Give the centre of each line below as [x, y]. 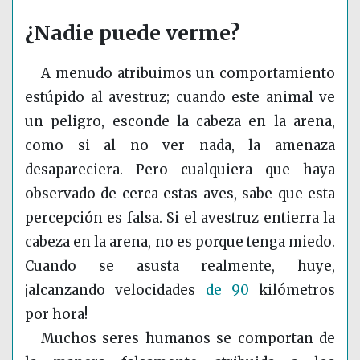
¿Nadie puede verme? [133, 33]
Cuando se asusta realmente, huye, [180, 266]
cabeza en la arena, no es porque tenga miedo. [180, 242]
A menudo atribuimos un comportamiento [188, 74]
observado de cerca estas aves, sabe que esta [180, 194]
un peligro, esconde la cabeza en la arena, [180, 122]
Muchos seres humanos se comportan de [188, 339]
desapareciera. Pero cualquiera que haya [180, 170]
